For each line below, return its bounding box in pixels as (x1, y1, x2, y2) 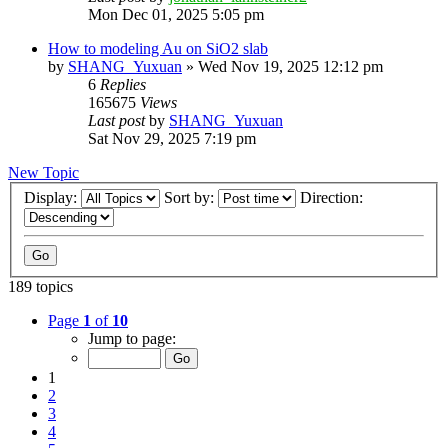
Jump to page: (88, 330, 176, 348)
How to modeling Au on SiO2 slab (48, 39, 268, 57)
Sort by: (164, 189, 218, 207)
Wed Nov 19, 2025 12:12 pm (198, 57, 383, 75)
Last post (88, 111, 149, 129)
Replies (100, 75, 146, 93)
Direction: (300, 189, 367, 207)
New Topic (8, 163, 79, 181)
